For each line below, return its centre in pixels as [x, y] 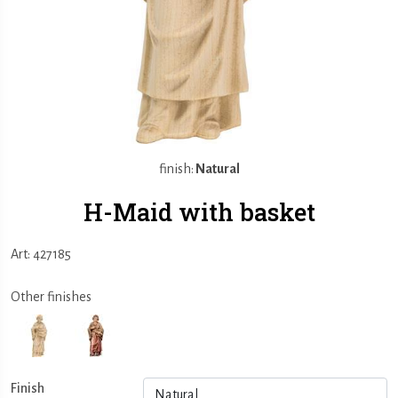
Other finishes [51, 297]
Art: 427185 [41, 254]
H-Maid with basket [199, 211]
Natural [216, 169]
